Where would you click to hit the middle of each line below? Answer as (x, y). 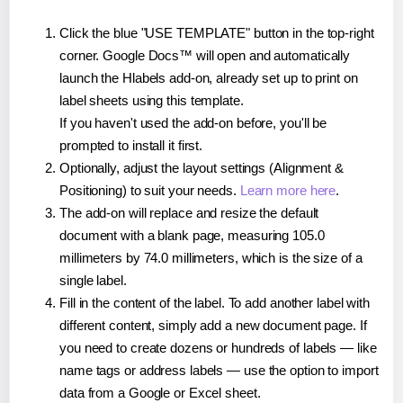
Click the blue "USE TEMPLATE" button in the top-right (217, 32)
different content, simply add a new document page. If (213, 325)
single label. (93, 280)
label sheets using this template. (152, 100)
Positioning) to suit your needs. (150, 190)
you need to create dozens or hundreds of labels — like (218, 347)
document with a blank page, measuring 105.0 (192, 235)
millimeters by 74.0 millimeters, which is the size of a (211, 257)
